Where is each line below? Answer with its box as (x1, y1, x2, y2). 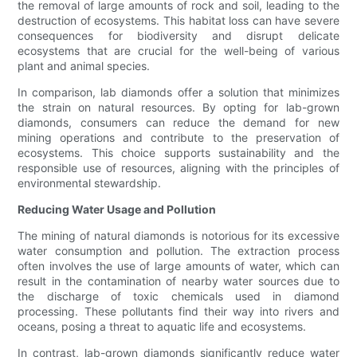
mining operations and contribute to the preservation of (18, 131, 339, 145)
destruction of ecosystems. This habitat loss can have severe (18, 14, 339, 28)
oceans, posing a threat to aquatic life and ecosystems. (18, 320, 307, 334)
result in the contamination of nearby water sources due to (18, 274, 339, 288)
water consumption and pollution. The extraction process (18, 244, 339, 258)
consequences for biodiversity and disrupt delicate (18, 29, 339, 43)
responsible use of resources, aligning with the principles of (18, 161, 339, 175)
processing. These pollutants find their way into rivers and (18, 304, 339, 319)
